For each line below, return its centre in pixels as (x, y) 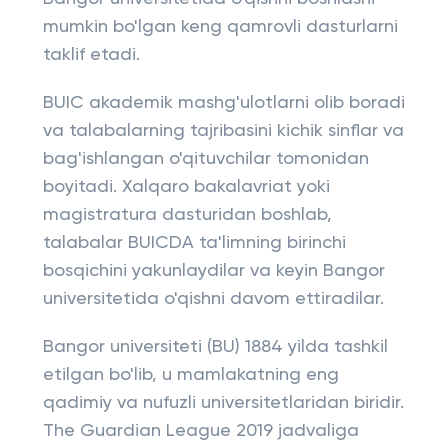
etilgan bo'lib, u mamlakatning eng (190, 375)
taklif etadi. (91, 55)
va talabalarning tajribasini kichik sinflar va (223, 131)
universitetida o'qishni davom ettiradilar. (213, 299)
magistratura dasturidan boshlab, (187, 215)
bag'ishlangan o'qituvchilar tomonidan (205, 159)
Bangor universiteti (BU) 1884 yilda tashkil (215, 347)
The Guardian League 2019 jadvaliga (200, 431)
